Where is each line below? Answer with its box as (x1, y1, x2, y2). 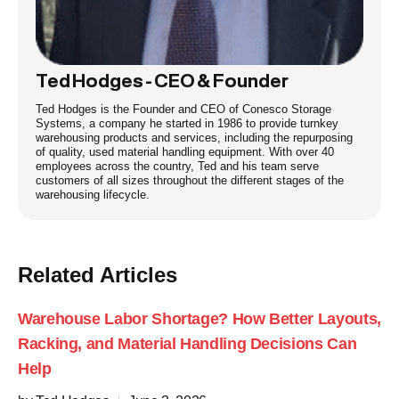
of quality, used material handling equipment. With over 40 (36, 145, 334, 159)
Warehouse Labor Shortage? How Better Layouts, (18, 310, 381, 328)
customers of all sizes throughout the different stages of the (36, 174, 344, 187)
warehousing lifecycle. (36, 188, 150, 201)
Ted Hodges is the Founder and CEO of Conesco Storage (36, 102, 331, 116)
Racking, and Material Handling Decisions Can (18, 335, 357, 353)
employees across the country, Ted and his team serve (36, 159, 319, 173)
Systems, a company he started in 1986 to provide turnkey (36, 117, 338, 130)
